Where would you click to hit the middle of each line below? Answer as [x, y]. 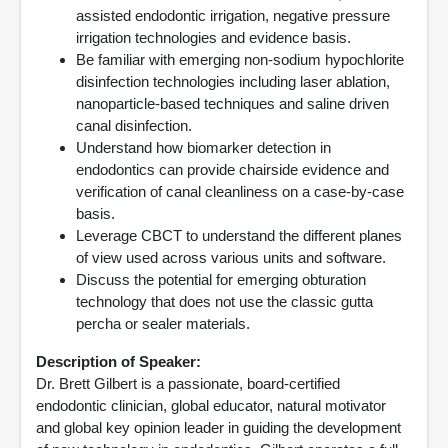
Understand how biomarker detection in [203, 147]
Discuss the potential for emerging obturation [221, 279]
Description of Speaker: [118, 361]
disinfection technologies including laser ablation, [233, 81]
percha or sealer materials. [163, 323]
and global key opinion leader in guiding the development [218, 427]
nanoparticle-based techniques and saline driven [232, 103]
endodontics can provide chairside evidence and [232, 169]
